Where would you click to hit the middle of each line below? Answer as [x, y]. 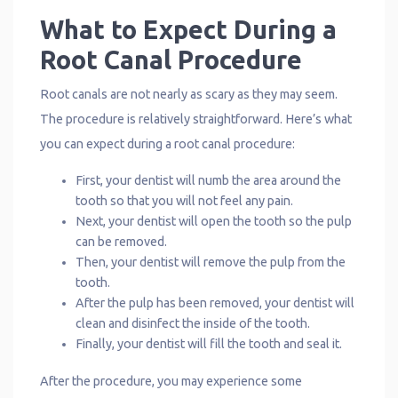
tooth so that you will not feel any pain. [184, 200]
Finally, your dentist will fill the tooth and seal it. [209, 343]
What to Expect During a [188, 29]
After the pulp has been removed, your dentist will [215, 302]
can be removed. [121, 241]
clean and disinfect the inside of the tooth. [193, 323]
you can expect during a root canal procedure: [167, 143]
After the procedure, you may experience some [171, 381]
